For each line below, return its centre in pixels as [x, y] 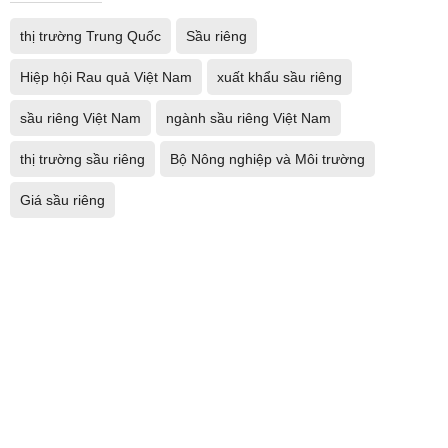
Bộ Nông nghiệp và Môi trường [267, 159]
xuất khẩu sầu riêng [279, 77]
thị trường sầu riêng [82, 159]
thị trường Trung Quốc [90, 36]
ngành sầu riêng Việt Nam [248, 118]
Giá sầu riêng [62, 200]
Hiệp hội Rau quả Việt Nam [106, 77]
